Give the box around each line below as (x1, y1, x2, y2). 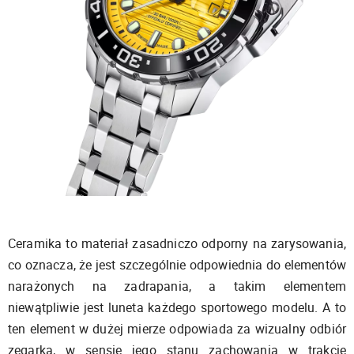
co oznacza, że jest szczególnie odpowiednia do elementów (8, 256, 346, 274)
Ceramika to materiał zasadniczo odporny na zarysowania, (8, 235, 346, 253)
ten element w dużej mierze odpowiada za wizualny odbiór (8, 320, 346, 338)
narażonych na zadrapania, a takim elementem (8, 277, 346, 296)
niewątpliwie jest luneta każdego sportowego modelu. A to (8, 299, 346, 317)
